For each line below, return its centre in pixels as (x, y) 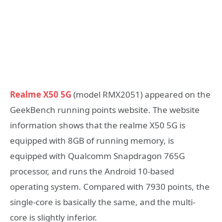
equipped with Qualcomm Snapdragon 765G (97, 156)
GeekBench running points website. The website (105, 110)
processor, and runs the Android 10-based (92, 171)
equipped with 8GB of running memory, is (92, 140)
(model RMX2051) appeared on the (141, 94)
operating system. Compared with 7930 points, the (110, 186)
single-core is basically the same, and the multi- (103, 202)
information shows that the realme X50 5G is (98, 125)
